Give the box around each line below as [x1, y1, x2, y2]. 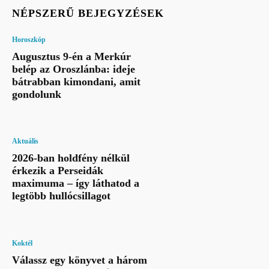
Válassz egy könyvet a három [12, 253, 147, 266]
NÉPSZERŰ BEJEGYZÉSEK [12, 7, 164, 19]
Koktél [12, 238, 32, 247]
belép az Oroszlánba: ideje [12, 62, 135, 75]
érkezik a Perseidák [12, 165, 103, 177]
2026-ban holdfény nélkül [12, 152, 130, 165]
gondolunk [12, 88, 61, 100]
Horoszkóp [12, 35, 46, 44]
